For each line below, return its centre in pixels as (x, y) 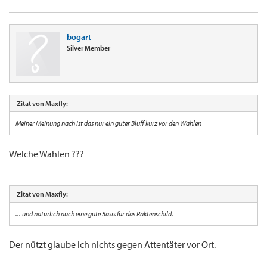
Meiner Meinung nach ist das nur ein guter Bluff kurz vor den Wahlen (108, 123)
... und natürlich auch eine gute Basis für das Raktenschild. (94, 214)
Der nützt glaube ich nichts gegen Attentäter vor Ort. (112, 245)
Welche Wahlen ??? (46, 154)
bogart (79, 37)
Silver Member (89, 48)
